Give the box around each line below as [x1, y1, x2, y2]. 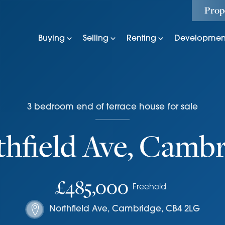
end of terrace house [76, 103, 165, 111]
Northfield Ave [49, 205, 107, 213]
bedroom [32, 103, 76, 111]
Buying [38, 35, 65, 43]
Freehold [132, 183, 166, 191]
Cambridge [112, 205, 161, 213]
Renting [126, 35, 156, 43]
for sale [168, 103, 198, 111]
